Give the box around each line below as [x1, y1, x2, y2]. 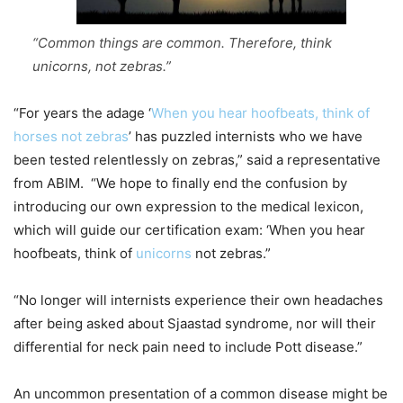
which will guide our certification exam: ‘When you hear [13, 221, 365, 239]
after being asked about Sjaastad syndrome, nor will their [13, 315, 376, 333]
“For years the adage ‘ [13, 104, 151, 122]
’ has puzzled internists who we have [129, 128, 363, 146]
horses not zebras [13, 128, 129, 146]
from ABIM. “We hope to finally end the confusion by [13, 175, 347, 193]
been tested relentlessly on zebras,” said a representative [13, 151, 381, 169]
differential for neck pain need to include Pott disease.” [13, 338, 363, 356]
